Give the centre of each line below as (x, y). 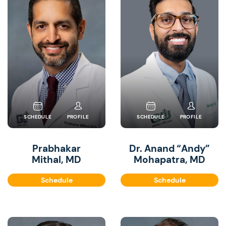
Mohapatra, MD (169, 160)
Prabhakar (56, 149)
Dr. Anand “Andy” (169, 149)
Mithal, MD (56, 160)
